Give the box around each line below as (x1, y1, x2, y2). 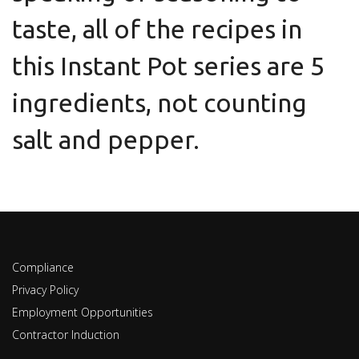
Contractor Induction (12, 327, 119, 342)
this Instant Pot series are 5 (12, 51, 325, 80)
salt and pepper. (12, 125, 200, 154)
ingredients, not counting (12, 88, 307, 117)
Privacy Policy (12, 282, 79, 297)
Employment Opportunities (12, 305, 153, 320)
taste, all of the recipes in (12, 14, 302, 43)
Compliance (12, 260, 74, 275)
